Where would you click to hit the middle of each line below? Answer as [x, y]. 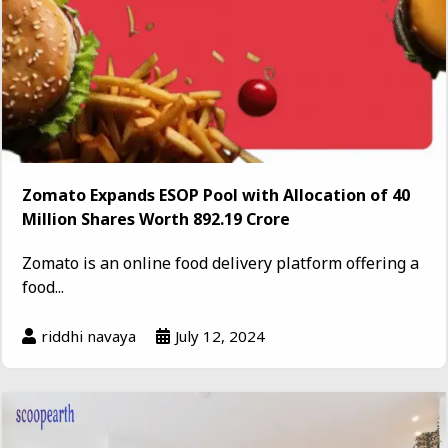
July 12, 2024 [220, 336]
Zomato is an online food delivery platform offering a [220, 263]
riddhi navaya [88, 336]
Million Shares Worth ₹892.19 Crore [156, 219]
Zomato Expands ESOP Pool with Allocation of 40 [216, 195]
